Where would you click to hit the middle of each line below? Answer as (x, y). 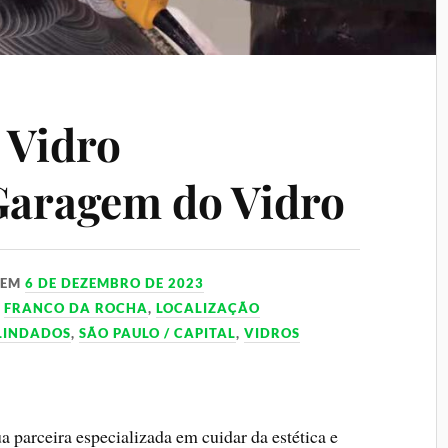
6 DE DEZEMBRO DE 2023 (115, 283)
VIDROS (272, 333)
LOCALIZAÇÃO (208, 308)
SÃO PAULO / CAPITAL (158, 333)
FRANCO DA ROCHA (76, 308)
